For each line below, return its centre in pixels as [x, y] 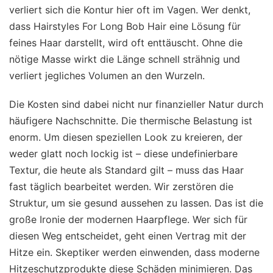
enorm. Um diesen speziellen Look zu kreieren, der [126, 137]
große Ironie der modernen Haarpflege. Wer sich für [128, 219]
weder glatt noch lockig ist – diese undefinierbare [123, 153]
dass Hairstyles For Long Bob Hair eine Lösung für [125, 26]
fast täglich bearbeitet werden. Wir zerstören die [121, 186]
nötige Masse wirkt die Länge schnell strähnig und [125, 59]
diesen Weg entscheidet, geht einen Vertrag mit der [128, 236]
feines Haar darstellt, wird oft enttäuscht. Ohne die [126, 42]
